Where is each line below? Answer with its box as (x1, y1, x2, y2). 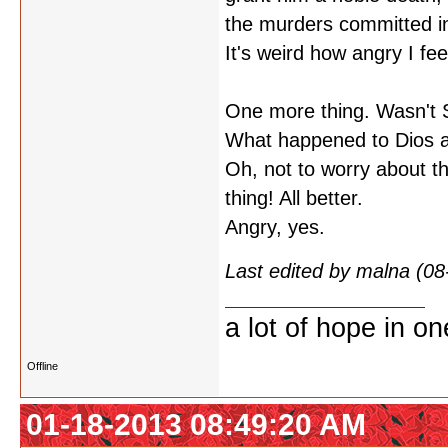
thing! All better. (225, 187, 363, 209)
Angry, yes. (225, 216, 325, 238)
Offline (27, 360, 58, 372)
